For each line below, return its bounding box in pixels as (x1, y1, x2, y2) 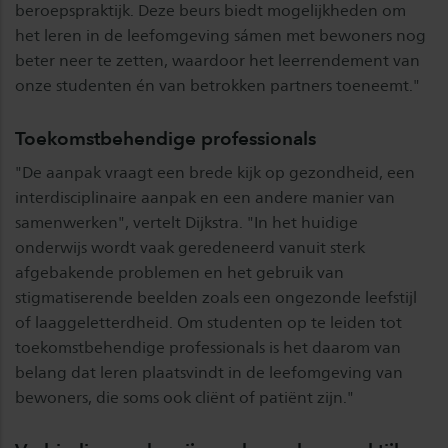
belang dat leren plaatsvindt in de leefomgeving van (15, 362, 403, 382)
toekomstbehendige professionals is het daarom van (15, 337, 401, 357)
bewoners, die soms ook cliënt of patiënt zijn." (15, 387, 354, 407)
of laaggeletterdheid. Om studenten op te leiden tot (15, 312, 402, 332)
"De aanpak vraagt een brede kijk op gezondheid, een (15, 162, 415, 182)
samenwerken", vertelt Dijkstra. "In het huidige (15, 212, 358, 232)
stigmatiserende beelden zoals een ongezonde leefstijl (15, 287, 417, 307)
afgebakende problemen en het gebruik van (15, 262, 344, 282)
